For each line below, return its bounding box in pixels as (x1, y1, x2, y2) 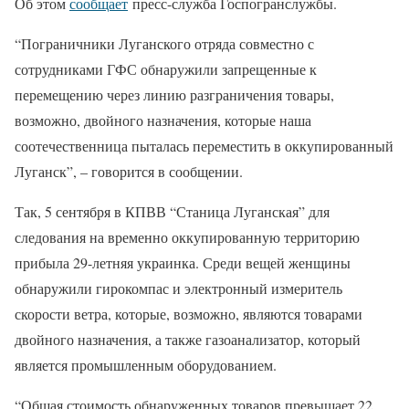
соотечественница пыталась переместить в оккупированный (15, 136, 393, 155)
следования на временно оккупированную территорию (15, 227, 360, 246)
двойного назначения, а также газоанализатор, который (15, 330, 361, 349)
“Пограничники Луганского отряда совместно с (15, 34, 314, 53)
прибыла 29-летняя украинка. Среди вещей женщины (15, 253, 351, 272)
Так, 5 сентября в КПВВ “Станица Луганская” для (15, 202, 330, 221)
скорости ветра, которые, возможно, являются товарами (15, 304, 362, 323)
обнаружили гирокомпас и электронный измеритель (15, 278, 342, 298)
